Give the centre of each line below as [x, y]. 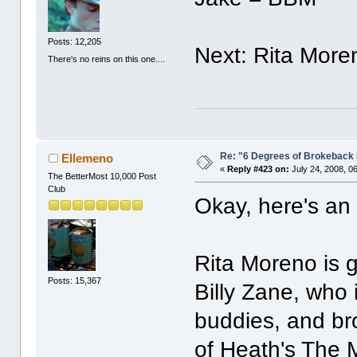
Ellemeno [87, 159]
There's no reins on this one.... [107, 59]
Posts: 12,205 [75, 42]
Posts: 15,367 [75, 280]
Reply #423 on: [259, 169]
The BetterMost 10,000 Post [102, 177]
